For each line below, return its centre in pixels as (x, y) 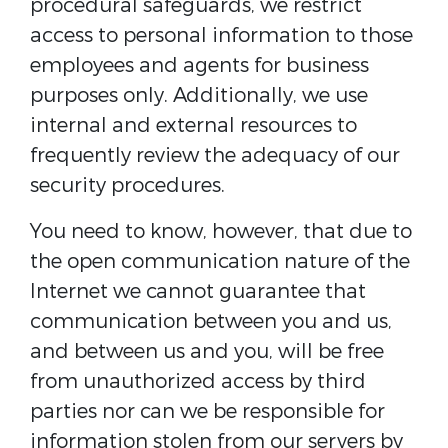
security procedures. (127, 185)
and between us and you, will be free (207, 351)
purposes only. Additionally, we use (199, 95)
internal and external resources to (193, 125)
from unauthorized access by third (198, 381)
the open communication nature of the (220, 261)
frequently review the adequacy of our (215, 155)
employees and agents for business (199, 65)
